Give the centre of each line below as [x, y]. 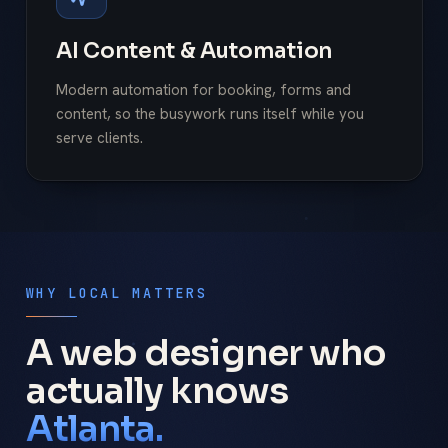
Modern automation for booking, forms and [204, 90]
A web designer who [206, 352]
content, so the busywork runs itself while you [210, 114]
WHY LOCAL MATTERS [116, 292]
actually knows [157, 390]
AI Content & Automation [194, 51]
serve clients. [100, 138]
